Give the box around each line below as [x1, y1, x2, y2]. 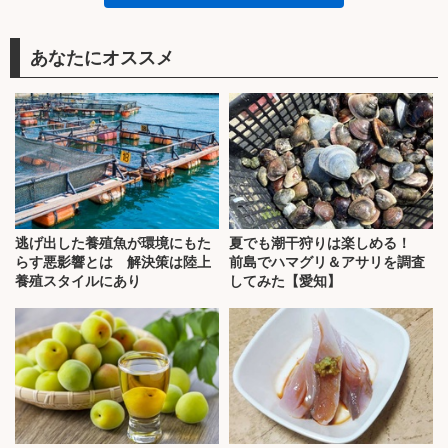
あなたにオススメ [30, 44, 174, 71]
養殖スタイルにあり [15, 273, 141, 290]
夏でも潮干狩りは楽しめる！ [229, 235, 425, 252]
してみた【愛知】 [229, 273, 341, 290]
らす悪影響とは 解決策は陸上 [15, 254, 211, 271]
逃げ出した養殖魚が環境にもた [15, 235, 211, 252]
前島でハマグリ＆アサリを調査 [229, 254, 425, 271]
